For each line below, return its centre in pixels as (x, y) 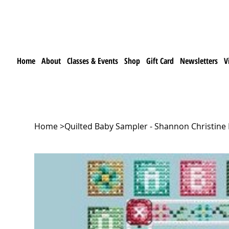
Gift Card (160, 61)
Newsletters (199, 61)
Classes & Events (93, 61)
